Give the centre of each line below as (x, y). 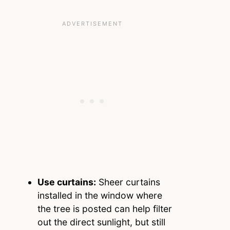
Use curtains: (66, 182)
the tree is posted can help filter (104, 208)
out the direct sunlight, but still (101, 222)
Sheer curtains (128, 182)
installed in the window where (100, 195)
